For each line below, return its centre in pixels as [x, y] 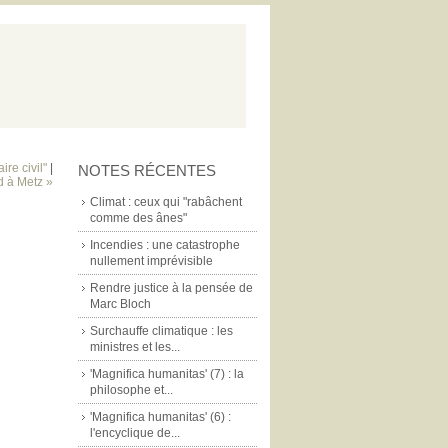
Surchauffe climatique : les [161, 331]
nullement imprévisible [151, 261]
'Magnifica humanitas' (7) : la [167, 374]
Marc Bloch [120, 304]
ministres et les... [135, 347]
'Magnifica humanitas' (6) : [160, 417]
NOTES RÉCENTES [147, 170]
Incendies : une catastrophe [165, 245]
